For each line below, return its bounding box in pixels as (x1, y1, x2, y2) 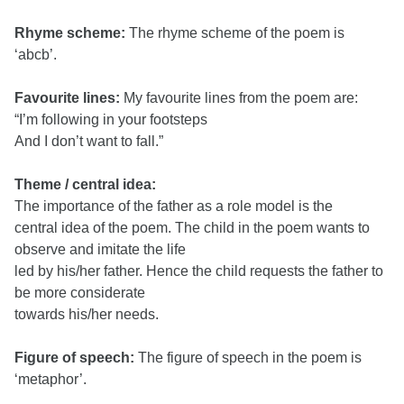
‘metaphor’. (14, 372, 87, 387)
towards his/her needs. (14, 307, 159, 322)
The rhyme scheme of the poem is (129, 25, 344, 41)
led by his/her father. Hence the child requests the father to (14, 263, 383, 279)
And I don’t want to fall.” (14, 133, 163, 149)
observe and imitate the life (14, 242, 186, 257)
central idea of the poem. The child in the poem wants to (14, 220, 370, 235)
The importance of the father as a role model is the (14, 198, 333, 214)
